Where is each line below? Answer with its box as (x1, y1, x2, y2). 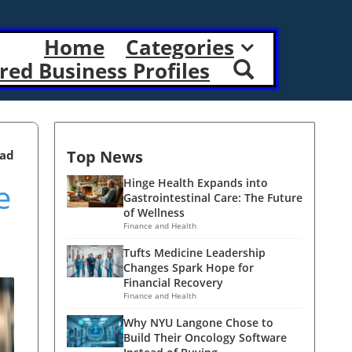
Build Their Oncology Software (123, 330, 287, 345)
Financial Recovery (123, 275, 223, 290)
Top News (67, 146, 143, 167)
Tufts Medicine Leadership (123, 245, 266, 260)
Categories (126, 33, 234, 61)
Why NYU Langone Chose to (123, 315, 273, 330)
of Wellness (123, 205, 185, 220)
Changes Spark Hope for (123, 260, 254, 275)
